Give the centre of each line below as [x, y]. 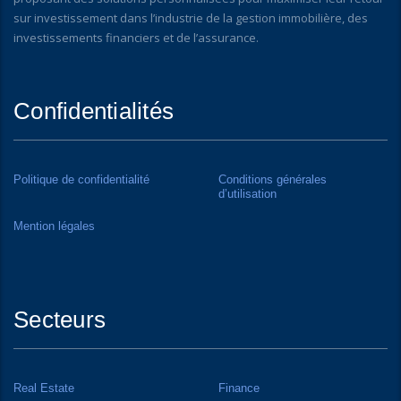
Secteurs [60, 320]
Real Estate [44, 388]
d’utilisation [247, 194]
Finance [239, 388]
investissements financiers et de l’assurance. [136, 38]
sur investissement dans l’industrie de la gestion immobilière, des [191, 18]
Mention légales [54, 226]
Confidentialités [94, 111]
